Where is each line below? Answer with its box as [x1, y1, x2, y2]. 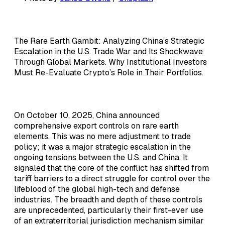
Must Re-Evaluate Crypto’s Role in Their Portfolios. [14, 67, 203, 78]
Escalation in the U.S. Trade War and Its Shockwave [14, 46, 203, 57]
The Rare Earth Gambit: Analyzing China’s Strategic [14, 36, 204, 47]
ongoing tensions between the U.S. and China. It [14, 152, 188, 163]
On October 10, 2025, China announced [14, 110, 160, 121]
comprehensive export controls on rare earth [14, 121, 179, 132]
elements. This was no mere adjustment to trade [14, 131, 191, 142]
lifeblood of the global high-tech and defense [14, 184, 180, 195]
